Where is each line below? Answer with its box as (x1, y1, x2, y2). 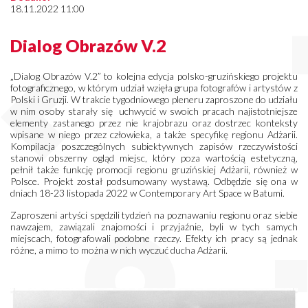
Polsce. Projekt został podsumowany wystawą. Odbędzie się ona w (10, 175, 298, 187)
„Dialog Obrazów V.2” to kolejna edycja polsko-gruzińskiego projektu (10, 69, 298, 82)
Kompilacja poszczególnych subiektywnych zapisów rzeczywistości (10, 140, 298, 152)
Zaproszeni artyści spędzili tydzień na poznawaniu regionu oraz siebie (10, 208, 298, 221)
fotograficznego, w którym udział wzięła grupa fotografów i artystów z (10, 81, 298, 93)
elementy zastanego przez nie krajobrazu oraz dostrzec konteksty (10, 116, 298, 129)
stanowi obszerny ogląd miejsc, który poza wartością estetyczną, (10, 151, 298, 164)
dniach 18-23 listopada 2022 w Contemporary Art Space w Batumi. (10, 186, 285, 199)
